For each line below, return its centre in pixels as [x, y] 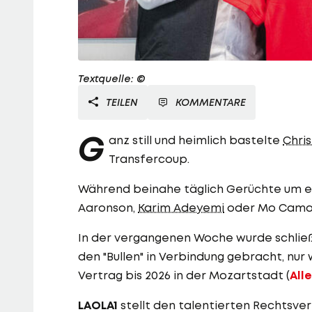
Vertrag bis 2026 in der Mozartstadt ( [184, 275]
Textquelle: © [112, 79]
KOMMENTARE [211, 102]
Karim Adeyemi [181, 208]
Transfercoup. [149, 159]
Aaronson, [108, 208]
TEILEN [120, 102]
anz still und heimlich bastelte [196, 140]
